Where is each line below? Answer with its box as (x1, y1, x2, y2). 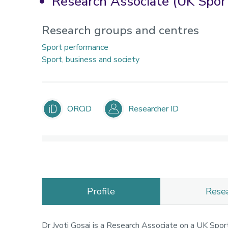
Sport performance (42, 42, 108, 53)
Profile (87, 185, 115, 197)
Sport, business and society (42, 54, 139, 65)
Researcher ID (128, 103, 179, 115)
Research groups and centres (42, 22, 199, 38)
